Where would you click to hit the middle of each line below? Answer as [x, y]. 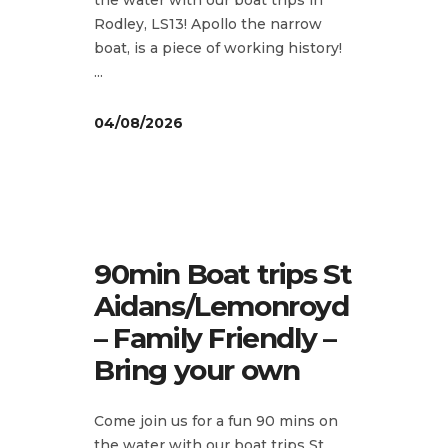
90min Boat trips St [223, 273]
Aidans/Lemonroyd [221, 305]
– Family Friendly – [215, 337]
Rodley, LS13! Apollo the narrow [208, 23]
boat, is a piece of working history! [218, 47]
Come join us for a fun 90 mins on [216, 420]
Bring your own [197, 369]
